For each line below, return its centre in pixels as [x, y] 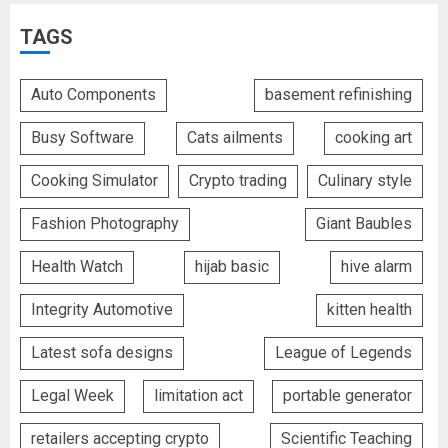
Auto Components [93, 95]
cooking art [373, 138]
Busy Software [82, 138]
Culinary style [365, 181]
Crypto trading [238, 181]
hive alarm [376, 267]
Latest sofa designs [102, 353]
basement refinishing [338, 95]
